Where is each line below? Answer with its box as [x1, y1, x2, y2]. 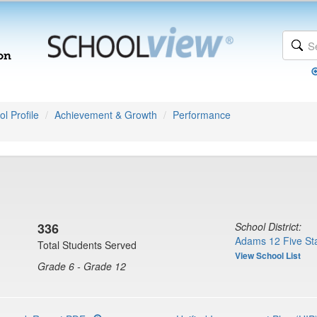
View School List [235, 249, 301, 262]
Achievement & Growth [54, 108, 157, 122]
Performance [173, 108, 231, 122]
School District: [235, 219, 301, 234]
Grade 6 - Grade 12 [38, 259, 126, 273]
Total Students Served [38, 238, 137, 252]
